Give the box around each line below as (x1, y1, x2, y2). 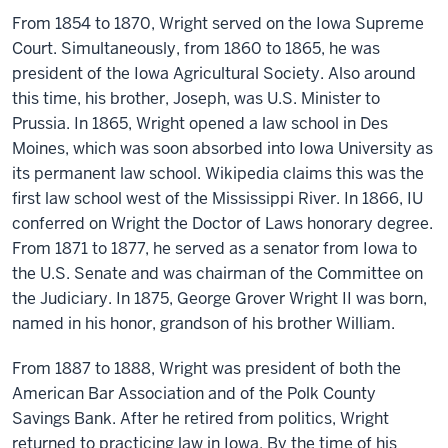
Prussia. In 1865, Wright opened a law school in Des (12, 113, 388, 134)
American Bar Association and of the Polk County (12, 383, 376, 404)
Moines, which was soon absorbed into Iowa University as (12, 138, 433, 159)
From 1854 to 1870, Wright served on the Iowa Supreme (12, 13, 424, 34)
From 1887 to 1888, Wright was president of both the (12, 358, 401, 379)
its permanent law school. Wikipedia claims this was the (12, 163, 424, 184)
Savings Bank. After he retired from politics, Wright (12, 408, 389, 429)
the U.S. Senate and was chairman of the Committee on (12, 263, 423, 284)
